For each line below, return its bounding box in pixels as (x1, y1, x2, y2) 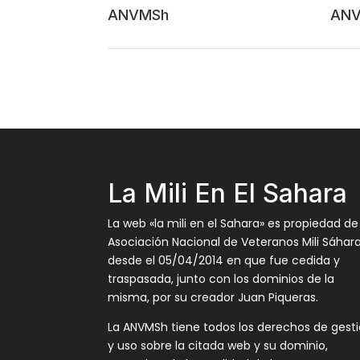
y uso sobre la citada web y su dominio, (108, 337, 329, 354)
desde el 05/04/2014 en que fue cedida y (108, 252, 341, 268)
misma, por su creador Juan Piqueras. (108, 288, 319, 305)
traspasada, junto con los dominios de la (108, 270, 335, 287)
